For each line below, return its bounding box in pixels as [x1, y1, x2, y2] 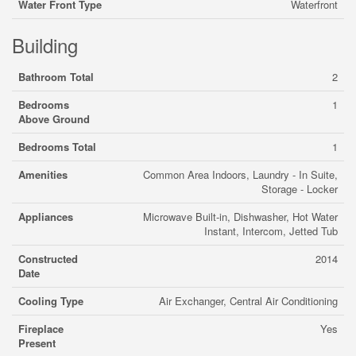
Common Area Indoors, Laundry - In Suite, [143, 167, 338, 182]
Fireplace [18, 321, 64, 336]
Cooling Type [18, 293, 83, 308]
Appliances [18, 209, 73, 224]
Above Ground [18, 111, 90, 126]
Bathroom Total [18, 69, 94, 84]
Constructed [18, 251, 78, 266]
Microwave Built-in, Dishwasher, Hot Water [143, 209, 338, 224]
